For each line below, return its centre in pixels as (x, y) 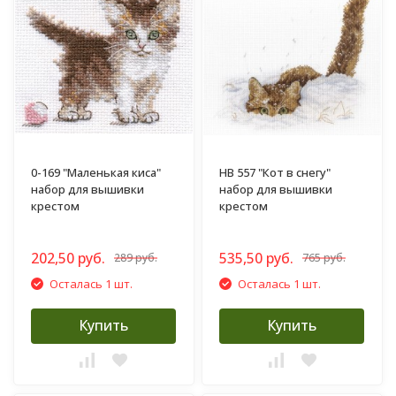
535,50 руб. (257, 258)
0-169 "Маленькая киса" (96, 172)
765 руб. (324, 257)
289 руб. (136, 257)
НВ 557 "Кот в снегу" (275, 172)
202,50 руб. (69, 258)
